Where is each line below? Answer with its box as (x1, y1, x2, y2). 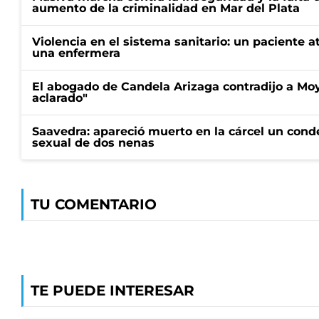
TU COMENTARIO (31, 195, 157, 213)
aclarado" (32, 90, 88, 105)
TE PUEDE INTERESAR (31, 281, 194, 299)
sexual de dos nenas (32, 135, 155, 150)
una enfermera (32, 46, 120, 60)
